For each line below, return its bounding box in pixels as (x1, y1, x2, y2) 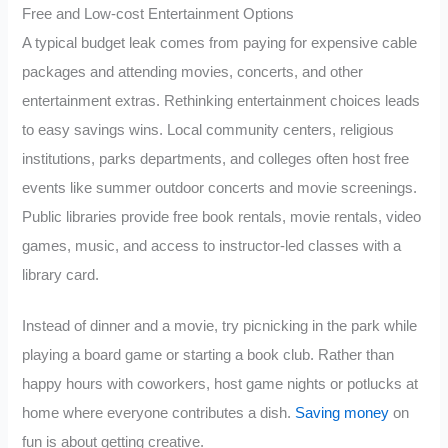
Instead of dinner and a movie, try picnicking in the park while (22, 318, 418, 335)
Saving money (295, 405, 390, 422)
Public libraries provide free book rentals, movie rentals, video (22, 209, 422, 226)
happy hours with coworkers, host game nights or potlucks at (22, 376, 419, 393)
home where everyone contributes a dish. (22, 405, 296, 422)
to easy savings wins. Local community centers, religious (22, 122, 395, 139)
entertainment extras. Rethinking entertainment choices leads (22, 93, 421, 110)
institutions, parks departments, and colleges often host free (22, 151, 410, 168)
